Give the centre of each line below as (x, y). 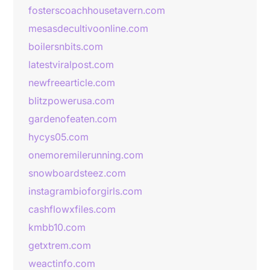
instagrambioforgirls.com (85, 191)
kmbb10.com (57, 227)
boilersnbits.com (66, 46)
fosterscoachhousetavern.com (97, 10)
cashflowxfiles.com (72, 209)
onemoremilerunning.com (86, 155)
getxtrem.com (60, 245)
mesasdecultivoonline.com (88, 28)
